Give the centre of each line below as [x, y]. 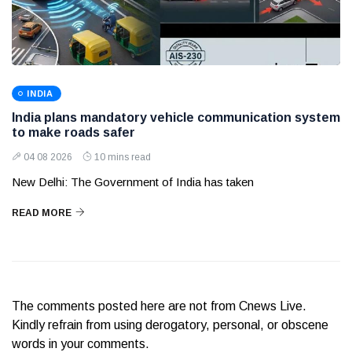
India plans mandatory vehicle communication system [176, 118]
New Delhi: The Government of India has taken [133, 182]
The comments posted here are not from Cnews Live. [159, 306]
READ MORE [42, 213]
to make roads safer [73, 133]
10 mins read [123, 158]
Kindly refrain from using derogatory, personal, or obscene [170, 325]
